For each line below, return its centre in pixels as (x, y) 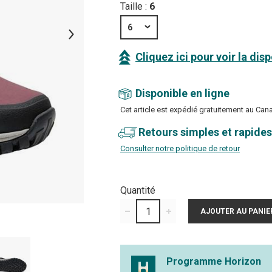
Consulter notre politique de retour (180, 148)
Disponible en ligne (182, 93)
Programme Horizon (214, 261)
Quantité (138, 190)
